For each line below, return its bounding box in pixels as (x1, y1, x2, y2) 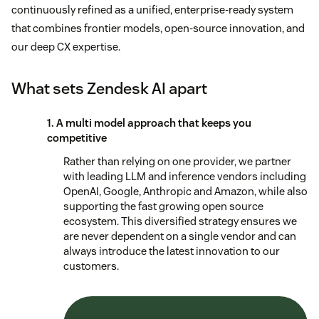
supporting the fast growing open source (63, 199, 263, 214)
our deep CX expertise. (11, 40, 120, 54)
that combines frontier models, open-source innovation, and (11, 21, 305, 36)
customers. (63, 259, 119, 273)
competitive (47, 131, 107, 145)
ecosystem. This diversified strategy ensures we (63, 214, 297, 229)
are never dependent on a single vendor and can (63, 229, 296, 244)
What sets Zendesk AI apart (11, 78, 207, 99)
